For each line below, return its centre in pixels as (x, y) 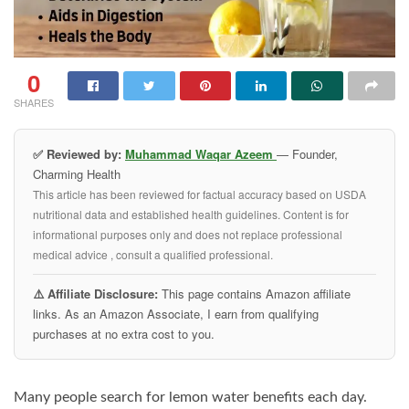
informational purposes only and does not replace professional (188, 234)
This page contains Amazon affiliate (254, 293)
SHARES (34, 102)
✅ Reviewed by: (77, 153)
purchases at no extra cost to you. (124, 333)
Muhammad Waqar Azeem (201, 153)
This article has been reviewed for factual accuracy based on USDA (199, 194)
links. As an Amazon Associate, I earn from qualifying (176, 313)
